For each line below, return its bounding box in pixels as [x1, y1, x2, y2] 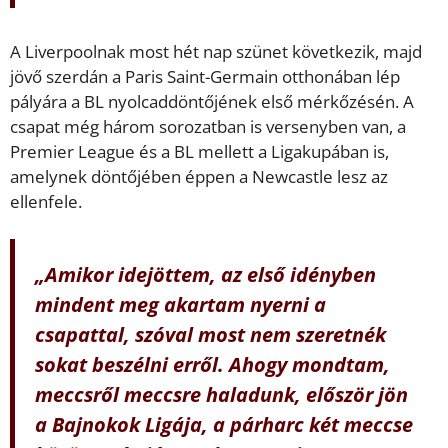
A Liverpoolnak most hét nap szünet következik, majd [10, 39, 422, 63]
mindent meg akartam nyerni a [35, 290, 326, 319]
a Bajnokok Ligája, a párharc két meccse [35, 410, 413, 439]
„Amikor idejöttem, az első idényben [35, 260, 376, 289]
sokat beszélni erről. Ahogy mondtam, [35, 350, 390, 379]
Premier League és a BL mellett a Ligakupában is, [10, 139, 389, 163]
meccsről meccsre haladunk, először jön [35, 380, 408, 409]
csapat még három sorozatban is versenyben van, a [10, 114, 406, 138]
